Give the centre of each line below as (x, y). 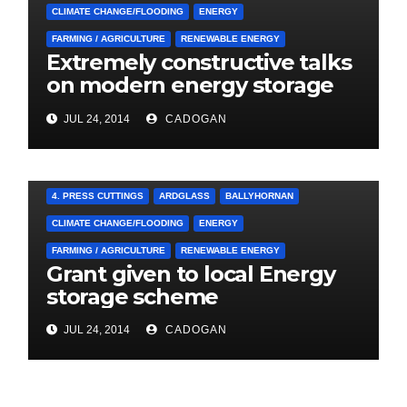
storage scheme (133, 297)
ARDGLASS (184, 196)
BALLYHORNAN (259, 196)
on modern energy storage (190, 85)
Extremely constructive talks (199, 63)
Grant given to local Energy (191, 274)
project (84, 108)
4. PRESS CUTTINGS (98, 196)
